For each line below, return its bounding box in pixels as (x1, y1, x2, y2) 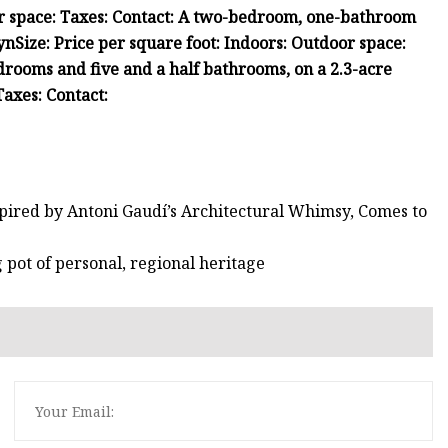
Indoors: (224, 32, 291, 55)
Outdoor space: (291, 32, 406, 55)
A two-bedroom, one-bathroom (178, 6, 416, 29)
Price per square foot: (54, 32, 224, 55)
